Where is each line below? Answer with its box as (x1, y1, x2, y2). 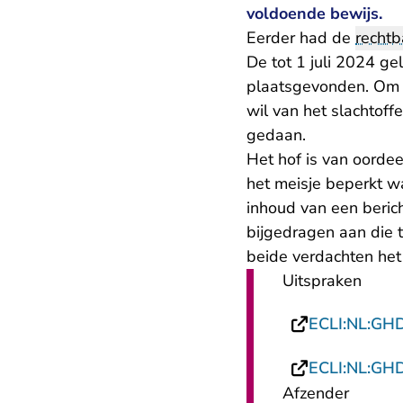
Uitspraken (282, 270, 362, 291)
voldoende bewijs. (246, 3, 382, 24)
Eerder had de (246, 27, 355, 49)
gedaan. (246, 124, 306, 146)
